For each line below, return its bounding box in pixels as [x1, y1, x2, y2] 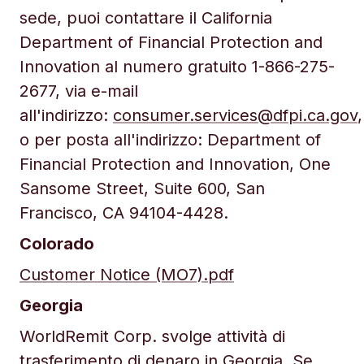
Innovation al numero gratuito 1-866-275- [19, 57, 335, 76]
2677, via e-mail [19, 81, 138, 101]
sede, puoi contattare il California [19, 8, 272, 28]
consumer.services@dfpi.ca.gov [113, 106, 357, 125]
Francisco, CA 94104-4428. [19, 203, 228, 223]
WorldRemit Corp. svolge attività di [19, 327, 285, 346]
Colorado [19, 234, 94, 253]
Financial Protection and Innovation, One [19, 154, 331, 174]
